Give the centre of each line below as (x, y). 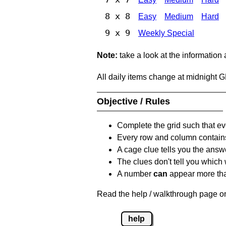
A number (135, 174)
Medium (179, 16)
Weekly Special (166, 33)
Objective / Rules (135, 101)
